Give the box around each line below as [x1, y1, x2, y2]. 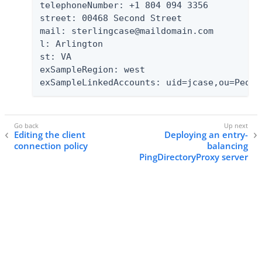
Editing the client [14, 129, 85, 141]
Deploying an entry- [164, 129, 248, 141]
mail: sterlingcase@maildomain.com [40, 26, 213, 36]
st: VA [40, 51, 71, 62]
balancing [207, 140, 248, 152]
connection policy [14, 140, 88, 152]
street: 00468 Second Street [40, 13, 182, 23]
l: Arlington [40, 39, 103, 49]
